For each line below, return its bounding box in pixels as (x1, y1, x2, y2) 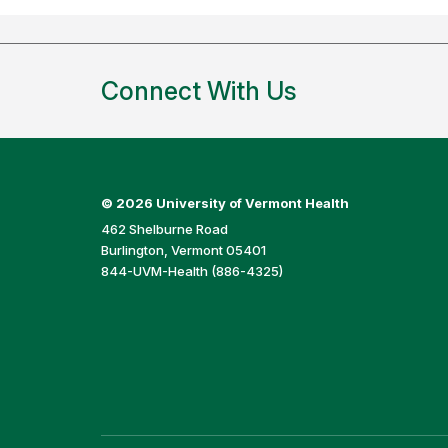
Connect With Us (100, 76, 297, 107)
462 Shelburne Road (100, 220, 228, 237)
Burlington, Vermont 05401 (100, 241, 266, 258)
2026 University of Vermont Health (115, 194, 349, 211)
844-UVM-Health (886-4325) (100, 262, 283, 279)
